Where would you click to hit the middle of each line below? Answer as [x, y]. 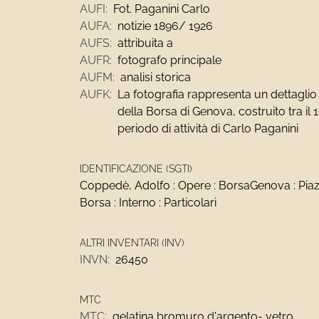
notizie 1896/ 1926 [165, 26]
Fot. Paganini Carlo [162, 9]
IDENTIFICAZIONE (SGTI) [136, 169]
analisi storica [156, 77]
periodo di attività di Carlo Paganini [208, 129]
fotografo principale [169, 60]
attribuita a [145, 43]
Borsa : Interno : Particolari [148, 203]
